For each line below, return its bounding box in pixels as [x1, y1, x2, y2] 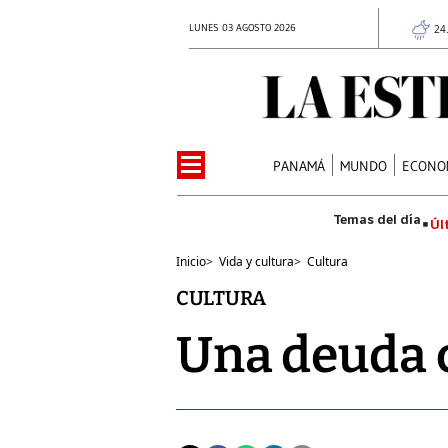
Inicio [176, 252, 206, 270]
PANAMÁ [273, 156, 326, 175]
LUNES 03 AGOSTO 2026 [189, 21, 296, 34]
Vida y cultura [219, 252, 294, 270]
